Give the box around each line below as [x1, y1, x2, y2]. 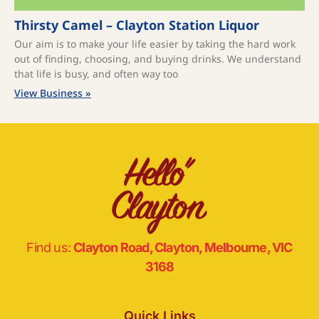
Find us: [26, 239, 74, 255]
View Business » [14, 86, 91, 100]
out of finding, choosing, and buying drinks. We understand [14, 52, 301, 66]
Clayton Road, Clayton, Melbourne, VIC [73, 239, 293, 255]
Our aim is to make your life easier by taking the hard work [14, 37, 296, 51]
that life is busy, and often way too [14, 67, 178, 80]
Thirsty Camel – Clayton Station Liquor [14, 16, 259, 33]
